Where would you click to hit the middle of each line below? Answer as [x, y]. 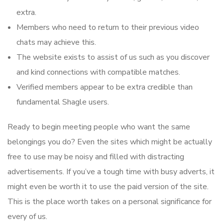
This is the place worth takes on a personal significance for [110, 202]
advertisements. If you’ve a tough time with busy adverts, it [111, 172]
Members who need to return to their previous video [108, 28]
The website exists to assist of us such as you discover [113, 57]
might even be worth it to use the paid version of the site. [108, 187]
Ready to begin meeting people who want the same [99, 127]
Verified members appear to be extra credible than [105, 87]
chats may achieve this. [56, 43]
